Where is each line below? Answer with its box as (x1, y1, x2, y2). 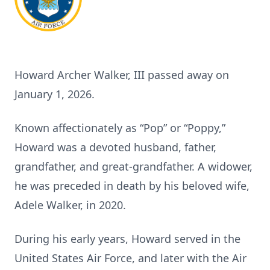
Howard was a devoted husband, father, (14, 140, 216, 154)
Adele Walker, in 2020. (14, 198, 126, 212)
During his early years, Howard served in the (14, 231, 240, 246)
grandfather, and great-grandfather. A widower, (14, 159, 253, 174)
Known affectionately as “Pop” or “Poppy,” (14, 121, 225, 135)
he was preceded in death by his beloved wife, (14, 178, 250, 193)
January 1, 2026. (14, 87, 95, 101)
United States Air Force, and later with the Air (14, 251, 246, 265)
